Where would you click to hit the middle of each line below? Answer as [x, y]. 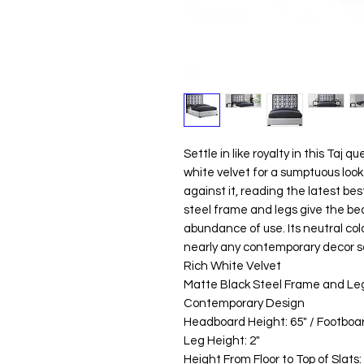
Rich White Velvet [232, 266]
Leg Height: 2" [221, 340]
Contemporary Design [244, 303]
